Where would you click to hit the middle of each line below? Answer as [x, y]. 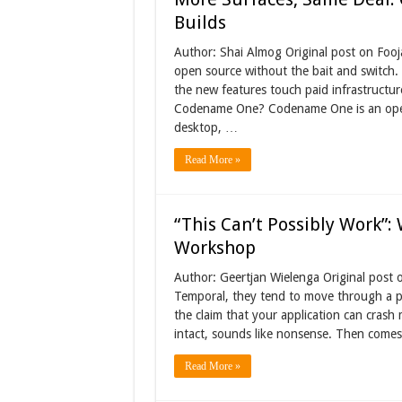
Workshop [214, 248]
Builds [200, 22]
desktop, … [205, 127]
